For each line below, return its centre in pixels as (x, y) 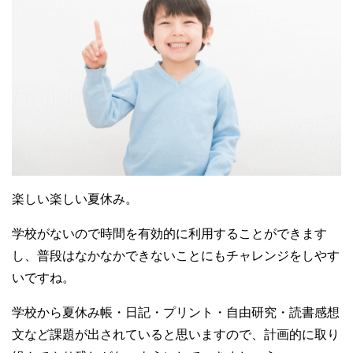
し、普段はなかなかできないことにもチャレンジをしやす (176, 256)
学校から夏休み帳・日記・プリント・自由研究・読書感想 (176, 313)
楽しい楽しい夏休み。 (75, 199)
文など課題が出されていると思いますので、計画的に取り (176, 335)
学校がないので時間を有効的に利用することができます (169, 234)
